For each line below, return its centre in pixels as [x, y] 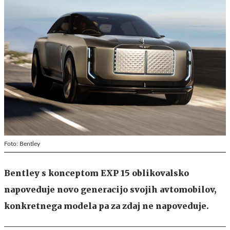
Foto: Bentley [22, 143]
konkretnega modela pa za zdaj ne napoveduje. [107, 206]
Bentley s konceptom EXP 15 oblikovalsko [97, 173]
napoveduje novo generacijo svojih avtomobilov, [110, 189]
